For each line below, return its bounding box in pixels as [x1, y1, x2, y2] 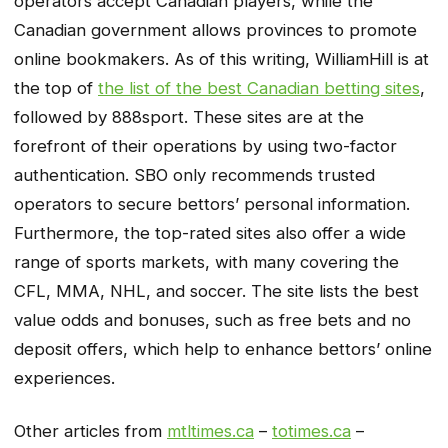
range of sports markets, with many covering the [14, 252, 399, 273]
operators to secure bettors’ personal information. [14, 194, 410, 215]
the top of [14, 78, 98, 99]
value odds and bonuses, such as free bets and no [14, 310, 411, 331]
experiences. [14, 368, 115, 389]
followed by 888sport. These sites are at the [14, 107, 364, 128]
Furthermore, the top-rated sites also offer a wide [14, 223, 406, 244]
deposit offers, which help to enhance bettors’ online [14, 339, 432, 360]
